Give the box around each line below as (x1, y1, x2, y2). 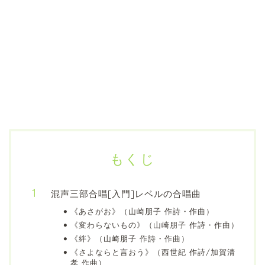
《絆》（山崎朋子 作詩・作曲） (70, 233, 189, 243)
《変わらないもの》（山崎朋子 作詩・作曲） (70, 219, 239, 230)
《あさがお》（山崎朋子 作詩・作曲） (70, 206, 214, 216)
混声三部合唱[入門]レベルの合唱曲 (51, 188, 201, 199)
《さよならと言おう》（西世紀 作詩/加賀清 (70, 247, 235, 257)
